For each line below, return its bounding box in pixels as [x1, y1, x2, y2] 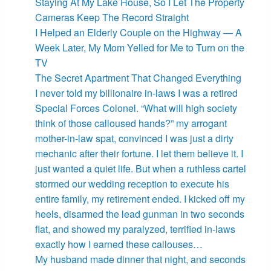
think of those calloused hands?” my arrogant [34, 116, 227, 131]
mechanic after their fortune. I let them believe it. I [34, 146, 243, 161]
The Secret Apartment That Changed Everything [34, 71, 241, 85]
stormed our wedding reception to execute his [34, 177, 229, 191]
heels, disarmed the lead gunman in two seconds [34, 207, 244, 221]
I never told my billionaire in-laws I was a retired [34, 86, 238, 100]
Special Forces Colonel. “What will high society [34, 101, 237, 116]
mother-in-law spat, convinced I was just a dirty [34, 131, 233, 146]
